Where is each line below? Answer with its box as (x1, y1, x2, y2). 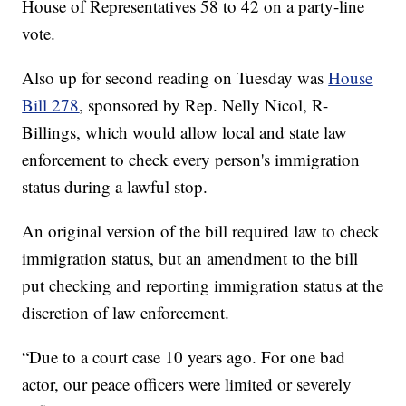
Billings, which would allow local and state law (22, 121, 348, 144)
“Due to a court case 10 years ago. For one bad (22, 345, 346, 369)
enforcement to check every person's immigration (22, 148, 361, 171)
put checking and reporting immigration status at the (22, 274, 384, 297)
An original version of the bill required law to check (22, 219, 381, 243)
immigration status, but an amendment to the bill (22, 246, 359, 270)
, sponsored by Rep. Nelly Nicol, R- (79, 93, 329, 117)
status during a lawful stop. (22, 175, 208, 198)
